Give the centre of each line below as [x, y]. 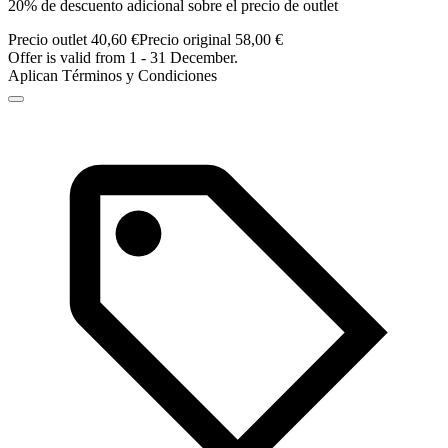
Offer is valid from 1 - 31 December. [123, 58]
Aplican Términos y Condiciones [112, 76]
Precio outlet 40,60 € [73, 40]
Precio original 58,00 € [211, 40]
